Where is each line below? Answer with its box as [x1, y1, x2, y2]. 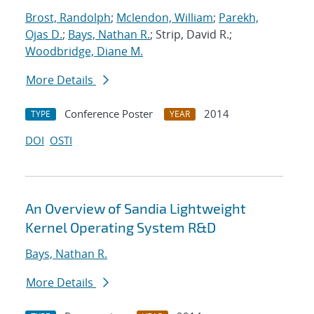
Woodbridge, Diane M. [25, 43, 143, 60]
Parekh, [219, 10, 259, 26]
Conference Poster [64, 107, 153, 121]
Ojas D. [25, 27, 62, 43]
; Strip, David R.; [150, 27, 232, 43]
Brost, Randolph [25, 10, 111, 26]
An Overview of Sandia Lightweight [25, 200, 246, 217]
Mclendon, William [116, 10, 213, 26]
